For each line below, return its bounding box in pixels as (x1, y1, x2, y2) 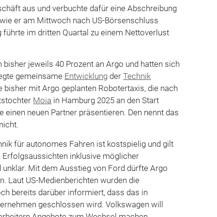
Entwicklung (64, 71, 108, 81)
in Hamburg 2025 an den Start (51, 95, 159, 105)
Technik (123, 71, 151, 81)
